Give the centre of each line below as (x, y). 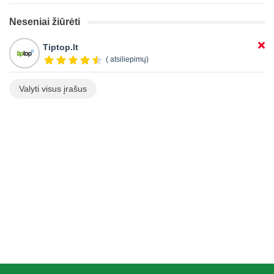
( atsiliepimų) (127, 60)
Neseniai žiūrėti (45, 22)
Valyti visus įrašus (53, 89)
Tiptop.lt (61, 47)
